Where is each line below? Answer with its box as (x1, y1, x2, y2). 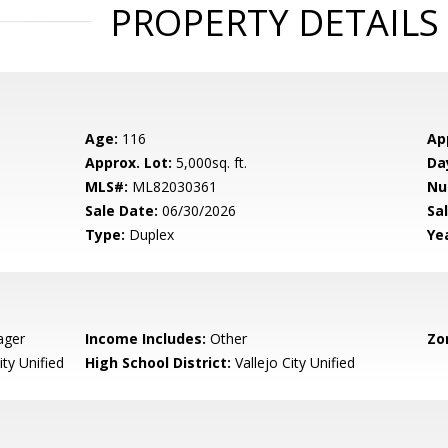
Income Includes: (85, 329, 207, 348)
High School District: (85, 353, 232, 372)
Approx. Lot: (85, 153, 173, 172)
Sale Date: (85, 201, 159, 220)
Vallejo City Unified (231, 353, 356, 372)
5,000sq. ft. (172, 153, 248, 172)
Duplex (125, 225, 175, 244)
